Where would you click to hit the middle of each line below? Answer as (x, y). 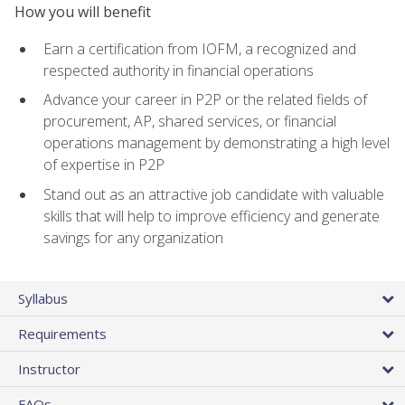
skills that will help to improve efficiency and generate (212, 216)
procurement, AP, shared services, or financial (190, 122)
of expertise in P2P (104, 165)
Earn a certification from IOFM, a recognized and (200, 48)
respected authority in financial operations (179, 70)
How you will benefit (83, 12)
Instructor (49, 369)
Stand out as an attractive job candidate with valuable (214, 194)
